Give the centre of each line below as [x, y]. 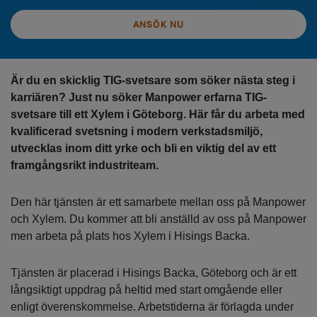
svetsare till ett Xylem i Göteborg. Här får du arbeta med [158, 115]
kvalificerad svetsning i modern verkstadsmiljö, [137, 132]
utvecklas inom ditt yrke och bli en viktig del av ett [143, 149]
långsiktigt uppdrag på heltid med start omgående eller [146, 290]
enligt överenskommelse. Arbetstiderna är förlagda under [152, 307]
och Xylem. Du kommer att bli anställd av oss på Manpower [158, 219]
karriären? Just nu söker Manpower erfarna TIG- [139, 98]
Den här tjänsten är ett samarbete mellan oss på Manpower [158, 202]
